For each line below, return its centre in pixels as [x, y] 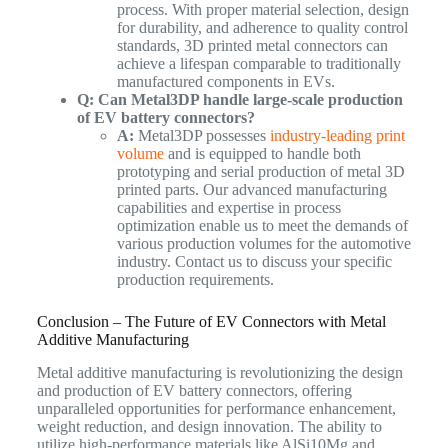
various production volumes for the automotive [263, 243]
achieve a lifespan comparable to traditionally [258, 63]
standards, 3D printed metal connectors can [252, 45]
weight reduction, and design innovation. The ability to [209, 426]
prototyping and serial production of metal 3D [260, 171]
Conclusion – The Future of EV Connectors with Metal [211, 321]
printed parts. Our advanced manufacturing [251, 189]
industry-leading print [337, 135]
